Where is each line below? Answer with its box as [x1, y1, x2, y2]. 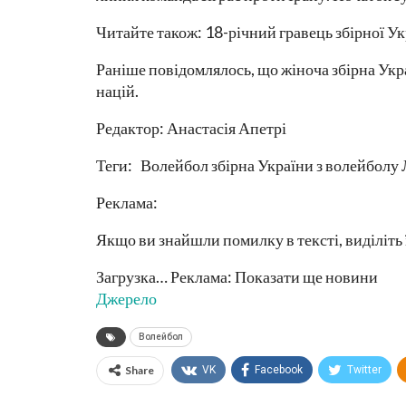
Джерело [96, 287, 157, 308]
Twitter [347, 362, 382, 376]
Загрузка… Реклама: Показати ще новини [96, 266, 378, 286]
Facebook [255, 362, 303, 376]
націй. [96, 80, 139, 101]
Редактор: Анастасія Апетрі [96, 117, 286, 138]
